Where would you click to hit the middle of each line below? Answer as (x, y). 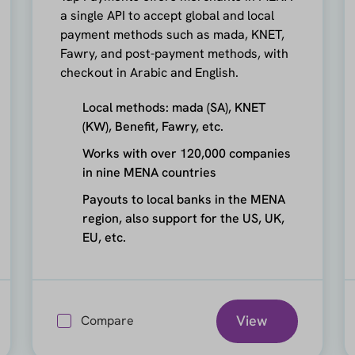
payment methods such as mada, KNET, (173, 34)
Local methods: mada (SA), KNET (174, 107)
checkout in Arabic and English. (150, 73)
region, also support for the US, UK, (184, 218)
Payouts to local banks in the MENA (184, 199)
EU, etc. (105, 237)
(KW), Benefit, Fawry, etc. (153, 126)
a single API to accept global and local (168, 15)
